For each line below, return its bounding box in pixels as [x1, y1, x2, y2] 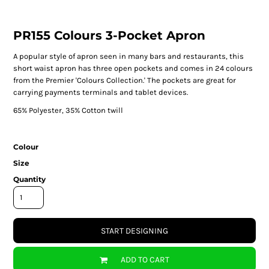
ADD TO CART [121, 255, 169, 265]
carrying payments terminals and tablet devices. [13, 87, 188, 97]
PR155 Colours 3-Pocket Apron [13, 28, 205, 43]
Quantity [13, 174, 46, 184]
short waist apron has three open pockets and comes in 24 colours [13, 63, 253, 73]
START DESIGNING [101, 226, 168, 237]
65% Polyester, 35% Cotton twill [13, 105, 123, 115]
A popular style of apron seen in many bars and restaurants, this [13, 51, 244, 61]
